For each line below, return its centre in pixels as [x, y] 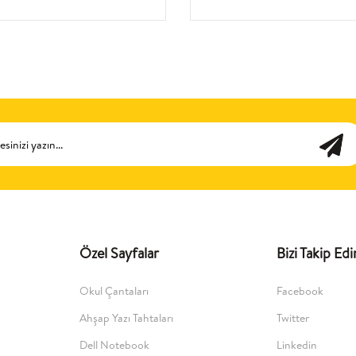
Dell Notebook [114, 345]
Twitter [293, 318]
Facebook [300, 291]
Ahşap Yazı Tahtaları [126, 318]
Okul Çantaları [114, 291]
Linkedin [297, 345]
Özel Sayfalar [119, 253]
